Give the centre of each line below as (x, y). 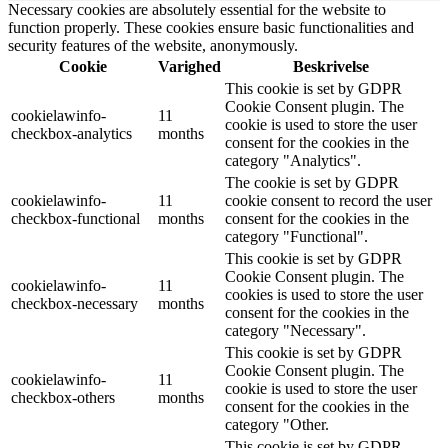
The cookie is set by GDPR (312, 183)
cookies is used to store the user (324, 295)
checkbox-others (63, 398)
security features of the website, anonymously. (153, 46)
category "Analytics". (293, 161)
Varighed (189, 67)
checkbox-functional (75, 219)
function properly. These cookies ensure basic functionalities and (211, 28)
